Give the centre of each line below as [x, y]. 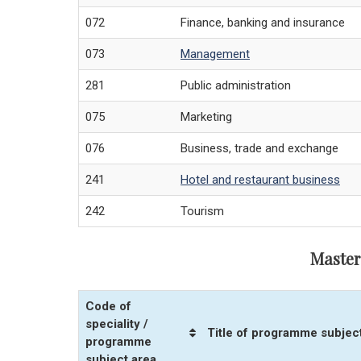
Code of [108, 307]
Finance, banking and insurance [263, 23]
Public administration [236, 86]
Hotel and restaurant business [260, 180]
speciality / [117, 324]
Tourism [202, 212]
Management [215, 54]
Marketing [206, 117]
